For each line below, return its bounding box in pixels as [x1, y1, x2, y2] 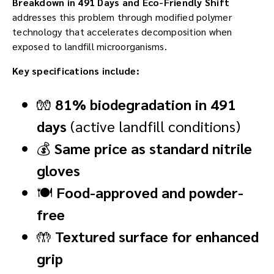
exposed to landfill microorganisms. [12, 40, 167, 53]
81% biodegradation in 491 [55, 94, 236, 114]
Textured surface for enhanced [55, 226, 259, 246]
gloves [37, 160, 80, 180]
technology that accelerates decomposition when [12, 25, 232, 39]
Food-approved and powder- [56, 182, 243, 202]
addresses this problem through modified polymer [12, 10, 232, 24]
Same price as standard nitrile [54, 138, 252, 158]
